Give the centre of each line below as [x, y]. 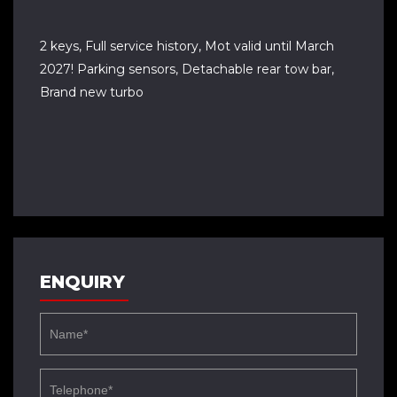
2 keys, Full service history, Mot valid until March [187, 46]
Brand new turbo [92, 92]
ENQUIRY [82, 282]
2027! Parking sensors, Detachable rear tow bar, [187, 69]
